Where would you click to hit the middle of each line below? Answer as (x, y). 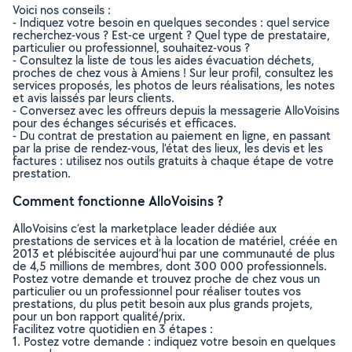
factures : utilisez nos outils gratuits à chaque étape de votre (173, 161)
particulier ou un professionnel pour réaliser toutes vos (157, 291)
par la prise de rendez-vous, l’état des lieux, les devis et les (168, 148)
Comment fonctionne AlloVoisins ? (118, 201)
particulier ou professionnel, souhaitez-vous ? (131, 48)
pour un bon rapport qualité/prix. (99, 316)
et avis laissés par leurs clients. (93, 98)
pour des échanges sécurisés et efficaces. (125, 123)
